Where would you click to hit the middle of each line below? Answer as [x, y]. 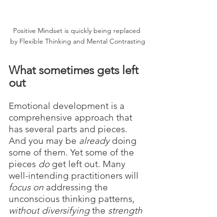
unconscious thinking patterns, [73, 199]
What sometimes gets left [75, 70]
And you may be [44, 141]
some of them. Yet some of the [73, 153]
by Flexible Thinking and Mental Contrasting [77, 41]
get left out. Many [90, 164]
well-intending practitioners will [75, 176]
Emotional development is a [68, 106]
